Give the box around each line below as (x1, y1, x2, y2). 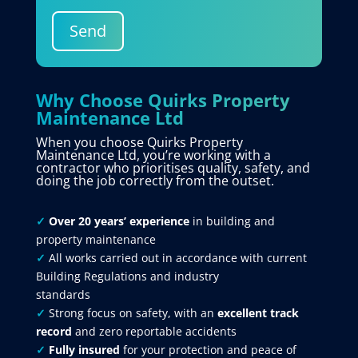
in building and (189, 213, 275, 229)
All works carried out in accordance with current (48, 249, 307, 265)
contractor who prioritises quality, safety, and (35, 158, 310, 177)
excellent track (217, 304, 299, 320)
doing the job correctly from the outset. (35, 171, 274, 189)
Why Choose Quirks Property (35, 87, 290, 112)
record (35, 323, 72, 339)
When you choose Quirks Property (35, 133, 243, 151)
